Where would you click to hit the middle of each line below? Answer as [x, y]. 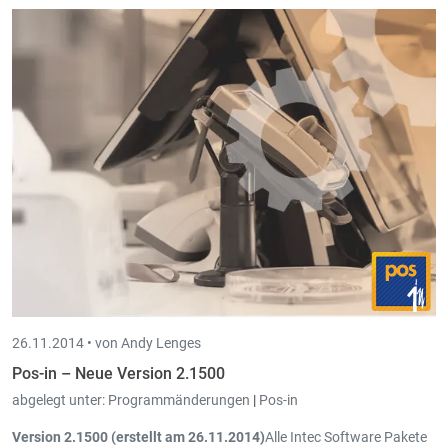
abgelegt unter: [58, 399]
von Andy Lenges [148, 342]
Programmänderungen [180, 399]
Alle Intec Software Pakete [346, 436]
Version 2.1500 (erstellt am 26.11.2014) [138, 436]
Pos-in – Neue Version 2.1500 [118, 373]
